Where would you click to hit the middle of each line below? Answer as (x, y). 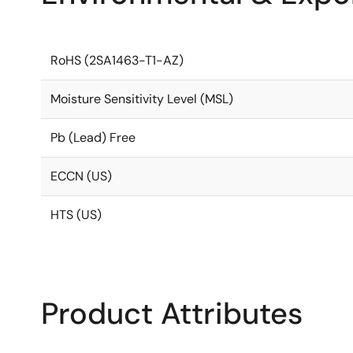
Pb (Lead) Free (93, 137)
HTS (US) (76, 215)
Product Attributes (172, 314)
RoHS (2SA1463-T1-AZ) (117, 60)
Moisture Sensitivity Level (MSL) (142, 99)
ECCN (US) (81, 176)
